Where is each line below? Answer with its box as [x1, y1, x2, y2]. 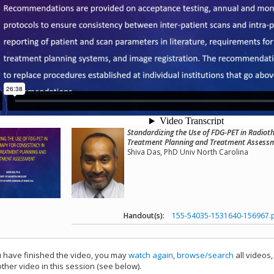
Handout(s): [124, 210, 165, 221]
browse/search [177, 250, 234, 261]
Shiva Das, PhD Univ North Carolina [127, 147, 249, 157]
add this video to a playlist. [143, 261, 242, 272]
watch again [128, 250, 173, 261]
